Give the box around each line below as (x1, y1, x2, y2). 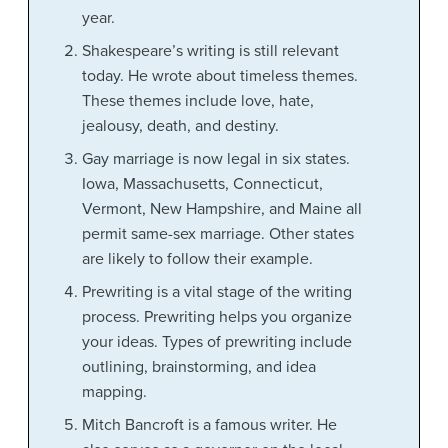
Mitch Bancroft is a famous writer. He (81, 415, 337, 436)
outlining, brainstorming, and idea (81, 357, 316, 378)
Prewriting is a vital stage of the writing (81, 282, 352, 303)
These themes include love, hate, (81, 91, 314, 112)
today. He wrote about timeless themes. (81, 66, 358, 87)
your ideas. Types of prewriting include (81, 332, 352, 353)
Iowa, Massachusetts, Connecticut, (81, 174, 323, 195)
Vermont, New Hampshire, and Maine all (81, 199, 362, 220)
